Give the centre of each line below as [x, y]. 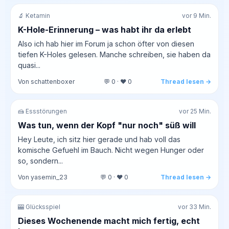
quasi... [29, 65]
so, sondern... [40, 161]
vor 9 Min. [197, 16]
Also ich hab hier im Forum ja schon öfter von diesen [106, 43]
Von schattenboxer [47, 81]
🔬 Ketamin [34, 16]
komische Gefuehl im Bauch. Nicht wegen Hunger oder [111, 150]
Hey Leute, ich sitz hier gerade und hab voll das [99, 139]
